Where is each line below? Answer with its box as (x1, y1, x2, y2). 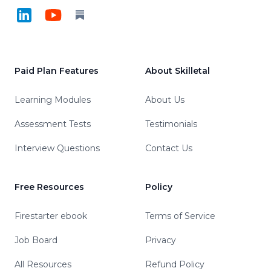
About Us (145, 94, 184, 105)
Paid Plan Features (15, 65, 99, 76)
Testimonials (145, 119, 197, 129)
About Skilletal (145, 65, 210, 76)
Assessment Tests (15, 119, 91, 129)
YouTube (43, 6, 88, 18)
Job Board (15, 235, 57, 246)
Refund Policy (145, 259, 204, 270)
